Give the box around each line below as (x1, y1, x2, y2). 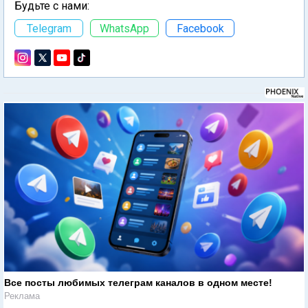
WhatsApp (100, 21, 149, 35)
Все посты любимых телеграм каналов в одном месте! (4, 276, 272, 288)
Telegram (26, 21, 71, 35)
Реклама (4, 290, 40, 301)
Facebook (176, 21, 224, 35)
